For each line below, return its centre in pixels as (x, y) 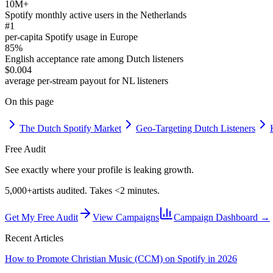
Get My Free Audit (41, 217)
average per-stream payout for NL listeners (87, 80)
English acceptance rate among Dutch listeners (94, 58)
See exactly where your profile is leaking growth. (99, 169)
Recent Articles (34, 238)
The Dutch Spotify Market (70, 128)
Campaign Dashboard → (222, 217)
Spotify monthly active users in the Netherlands (96, 15)
